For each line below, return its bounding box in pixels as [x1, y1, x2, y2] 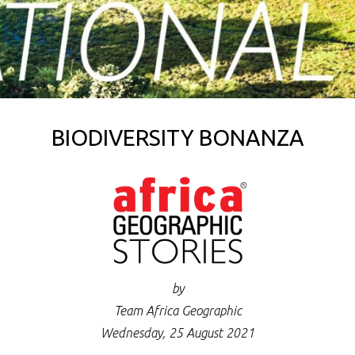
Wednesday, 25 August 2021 [101, 326, 254, 341]
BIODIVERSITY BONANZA [51, 124, 304, 150]
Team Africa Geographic [113, 303, 242, 319]
